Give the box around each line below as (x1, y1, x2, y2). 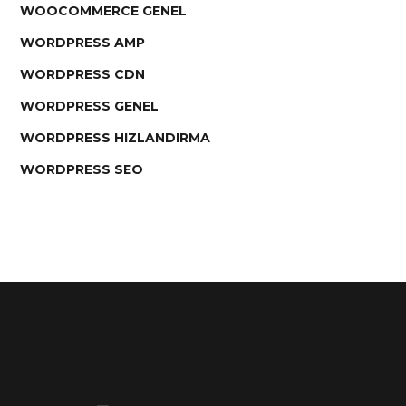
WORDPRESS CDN (20, 65, 146, 82)
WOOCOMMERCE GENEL (20, 2, 188, 19)
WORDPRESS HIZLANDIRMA (20, 129, 211, 146)
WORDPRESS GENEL (20, 97, 159, 114)
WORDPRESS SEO (20, 160, 144, 178)
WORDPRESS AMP (20, 34, 146, 51)
